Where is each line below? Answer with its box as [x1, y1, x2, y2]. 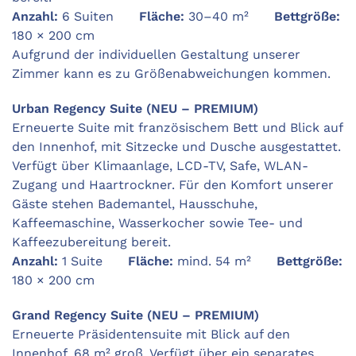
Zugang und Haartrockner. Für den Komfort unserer [12, 177, 334, 193]
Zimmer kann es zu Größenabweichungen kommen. [12, 66, 331, 82]
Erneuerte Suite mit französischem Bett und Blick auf [12, 120, 342, 136]
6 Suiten [58, 9, 139, 25]
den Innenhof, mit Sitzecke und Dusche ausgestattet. [12, 139, 341, 155]
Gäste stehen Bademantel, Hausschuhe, [12, 196, 257, 212]
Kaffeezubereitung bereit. [12, 234, 171, 250]
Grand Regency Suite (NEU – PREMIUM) [12, 308, 259, 323]
